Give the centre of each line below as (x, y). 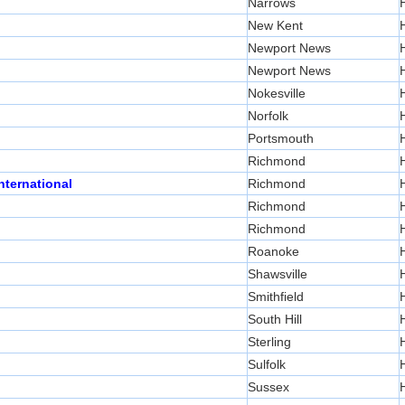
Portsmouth (281, 139)
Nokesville (277, 94)
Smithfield (276, 297)
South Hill (275, 320)
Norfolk (268, 116)
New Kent (275, 26)
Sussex (268, 387)
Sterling (269, 342)
